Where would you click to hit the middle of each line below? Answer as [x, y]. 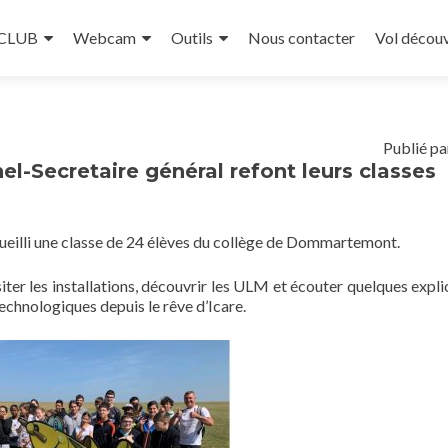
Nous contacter [301, 37]
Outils [192, 37]
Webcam [104, 37]
